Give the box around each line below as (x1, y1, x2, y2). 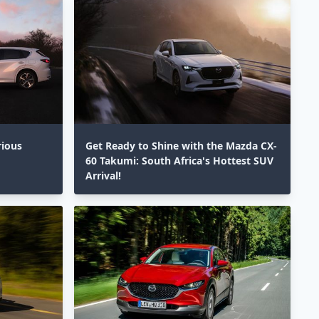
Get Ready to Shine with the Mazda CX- (85, 138, 277, 152)
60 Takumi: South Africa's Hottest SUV (85, 153, 273, 167)
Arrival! (85, 168, 121, 182)
